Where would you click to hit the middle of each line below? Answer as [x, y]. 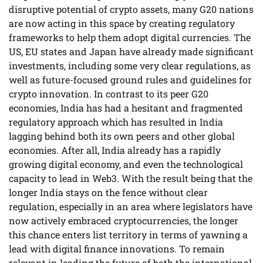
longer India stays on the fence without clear [108, 192]
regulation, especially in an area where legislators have [131, 206]
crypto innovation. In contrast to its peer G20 [109, 93]
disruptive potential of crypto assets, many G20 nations [131, 9]
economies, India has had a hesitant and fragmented [126, 107]
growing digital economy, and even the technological [126, 164]
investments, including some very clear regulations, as [130, 65]
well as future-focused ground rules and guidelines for [130, 79]
